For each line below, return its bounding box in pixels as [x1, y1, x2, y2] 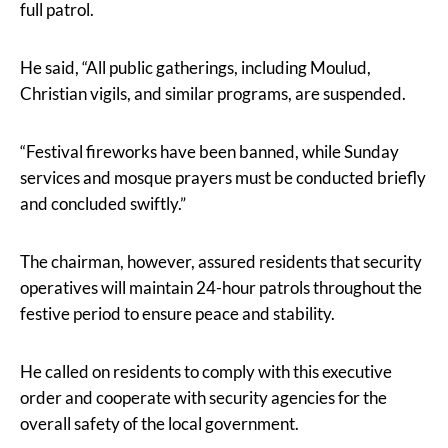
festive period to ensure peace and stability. [20, 302, 335, 324]
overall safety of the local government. [20, 412, 299, 434]
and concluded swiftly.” [20, 192, 186, 214]
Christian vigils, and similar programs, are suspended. [20, 82, 406, 104]
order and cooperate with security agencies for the [20, 386, 387, 408]
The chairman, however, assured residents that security [20, 250, 422, 272]
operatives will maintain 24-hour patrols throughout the [20, 276, 422, 298]
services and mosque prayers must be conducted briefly [20, 166, 426, 188]
